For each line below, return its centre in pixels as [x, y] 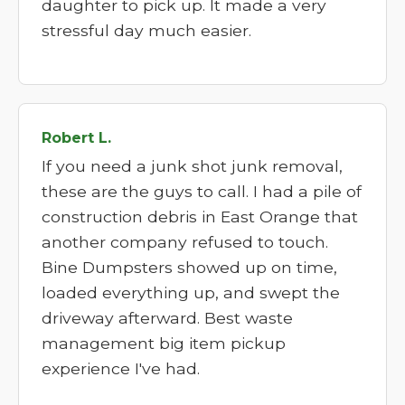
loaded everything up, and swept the [191, 292]
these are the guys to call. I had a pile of [202, 191]
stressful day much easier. [146, 30]
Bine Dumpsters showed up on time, [189, 267]
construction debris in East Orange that [200, 217]
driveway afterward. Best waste [167, 318]
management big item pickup [164, 343]
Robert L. [76, 138]
